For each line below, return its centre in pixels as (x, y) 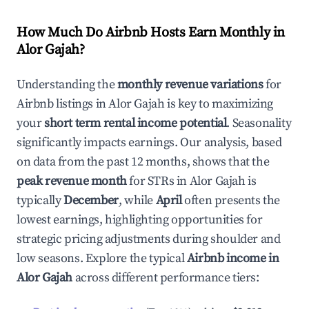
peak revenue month (72, 181)
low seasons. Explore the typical (102, 258)
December (91, 200)
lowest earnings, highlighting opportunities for (140, 220)
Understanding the (67, 84)
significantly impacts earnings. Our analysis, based (149, 142)
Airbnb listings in (63, 104)
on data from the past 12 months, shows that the (143, 162)
